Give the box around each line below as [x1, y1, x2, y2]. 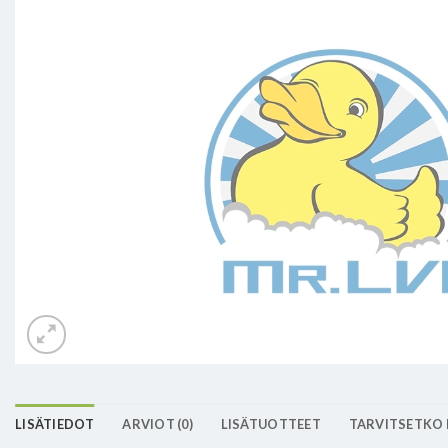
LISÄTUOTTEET [220, 416, 321, 432]
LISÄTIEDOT [15, 416, 95, 432]
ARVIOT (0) [122, 416, 193, 432]
